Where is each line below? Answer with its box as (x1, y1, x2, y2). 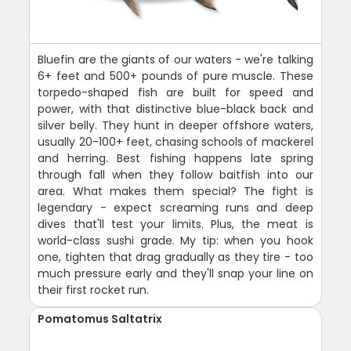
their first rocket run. (38, 282, 150, 299)
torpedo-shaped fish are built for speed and (38, 85, 313, 101)
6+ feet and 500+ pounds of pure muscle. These (38, 68, 313, 85)
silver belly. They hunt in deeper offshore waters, (38, 118, 313, 134)
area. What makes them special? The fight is (38, 183, 313, 200)
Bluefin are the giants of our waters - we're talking (38, 52, 313, 68)
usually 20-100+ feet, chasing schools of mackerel (38, 134, 313, 150)
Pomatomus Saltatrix (38, 311, 163, 327)
